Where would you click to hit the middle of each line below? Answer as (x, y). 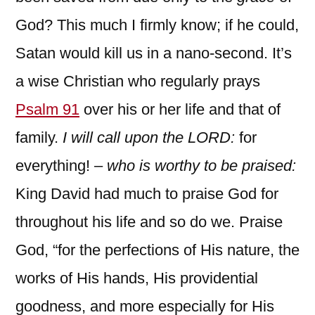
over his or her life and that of (180, 109)
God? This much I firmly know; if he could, (157, 25)
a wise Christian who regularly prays (138, 81)
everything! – (59, 165)
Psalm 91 (47, 109)
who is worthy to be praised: (199, 165)
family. (39, 137)
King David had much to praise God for (147, 193)
